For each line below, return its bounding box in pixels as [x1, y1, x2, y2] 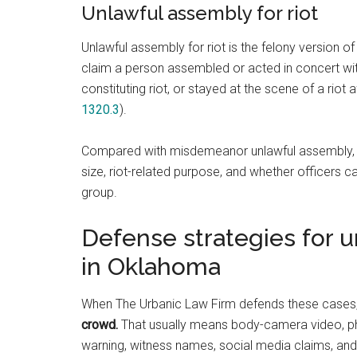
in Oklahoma [81, 253, 221, 280]
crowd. [81, 317, 118, 332]
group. [81, 185, 117, 200]
